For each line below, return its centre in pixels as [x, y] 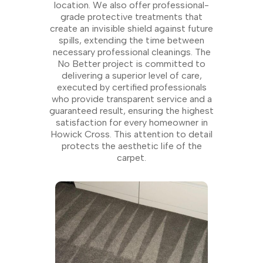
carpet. [131, 158]
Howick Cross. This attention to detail [131, 134]
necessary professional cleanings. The [131, 52]
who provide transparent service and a [131, 99]
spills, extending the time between [131, 41]
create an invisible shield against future [131, 29]
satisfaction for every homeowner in [131, 123]
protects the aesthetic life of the [131, 146]
